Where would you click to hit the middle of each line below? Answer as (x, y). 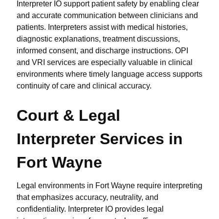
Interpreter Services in (100, 139)
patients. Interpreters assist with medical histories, (102, 27)
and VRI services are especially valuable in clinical (105, 63)
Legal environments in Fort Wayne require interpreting (109, 186)
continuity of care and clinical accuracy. (84, 86)
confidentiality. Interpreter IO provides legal (90, 209)
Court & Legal (68, 116)
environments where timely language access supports (109, 74)
